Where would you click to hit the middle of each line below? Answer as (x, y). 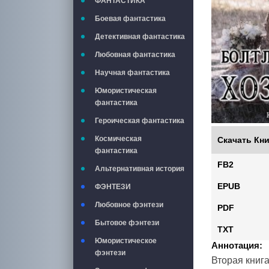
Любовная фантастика (135, 55)
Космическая (118, 139)
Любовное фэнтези (129, 205)
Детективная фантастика (140, 37)
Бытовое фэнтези (127, 223)
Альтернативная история (140, 169)
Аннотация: (237, 245)
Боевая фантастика (130, 19)
